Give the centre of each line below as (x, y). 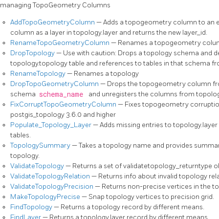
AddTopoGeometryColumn (53, 22)
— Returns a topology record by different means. (129, 207)
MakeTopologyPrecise (46, 197)
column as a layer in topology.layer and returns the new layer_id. (109, 33)
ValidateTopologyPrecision (53, 187)
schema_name (63, 95)
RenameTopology (39, 74)
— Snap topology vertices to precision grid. (148, 197)
